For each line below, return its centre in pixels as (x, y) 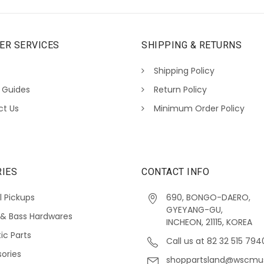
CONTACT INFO (175, 172)
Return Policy (180, 90)
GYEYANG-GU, (194, 210)
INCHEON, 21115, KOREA (209, 222)
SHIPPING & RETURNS (192, 45)
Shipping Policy (184, 71)
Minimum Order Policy (199, 109)
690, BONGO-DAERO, (208, 197)
